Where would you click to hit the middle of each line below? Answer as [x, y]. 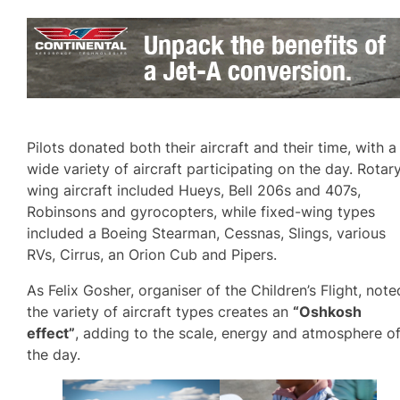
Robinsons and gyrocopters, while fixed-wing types [201, 211]
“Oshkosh [328, 311]
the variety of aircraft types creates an [160, 311]
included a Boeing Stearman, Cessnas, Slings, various [207, 233]
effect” [51, 333]
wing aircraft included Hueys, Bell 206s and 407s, [194, 190]
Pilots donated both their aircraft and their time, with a [212, 147]
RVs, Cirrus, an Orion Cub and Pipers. [152, 254]
